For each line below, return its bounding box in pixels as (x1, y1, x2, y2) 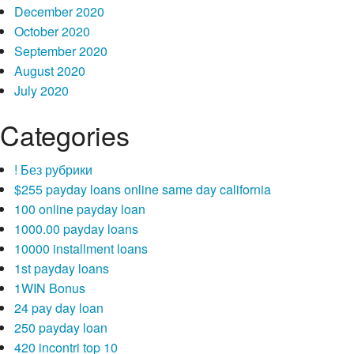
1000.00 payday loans (13, 220, 138, 239)
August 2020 (13, 62, 85, 81)
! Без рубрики (13, 160, 92, 179)
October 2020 (13, 22, 90, 41)
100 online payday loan (13, 200, 145, 219)
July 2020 (13, 81, 69, 100)
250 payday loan (13, 318, 107, 337)
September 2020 (13, 42, 107, 61)
